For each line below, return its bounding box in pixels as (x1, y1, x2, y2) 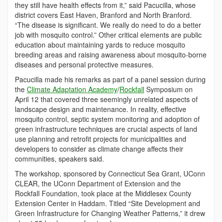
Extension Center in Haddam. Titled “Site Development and (15, 198, 200, 209)
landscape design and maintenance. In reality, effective (15, 104, 186, 114)
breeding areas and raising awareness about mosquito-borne (15, 50, 207, 60)
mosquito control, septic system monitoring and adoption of (15, 114, 200, 124)
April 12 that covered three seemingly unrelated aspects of (15, 94, 198, 105)
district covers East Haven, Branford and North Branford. (15, 10, 192, 20)
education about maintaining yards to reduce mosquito (15, 40, 185, 50)
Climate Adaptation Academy (27, 84, 117, 95)
